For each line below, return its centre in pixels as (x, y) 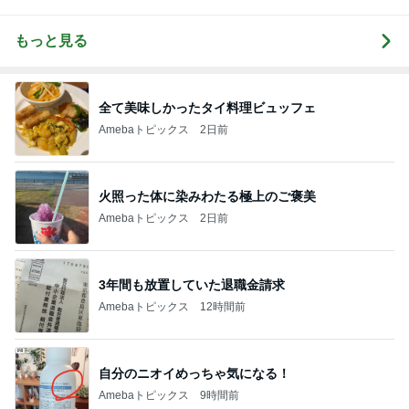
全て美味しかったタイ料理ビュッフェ (207, 107)
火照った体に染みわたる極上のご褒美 (207, 196)
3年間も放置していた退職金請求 (192, 284)
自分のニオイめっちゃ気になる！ (194, 373)
